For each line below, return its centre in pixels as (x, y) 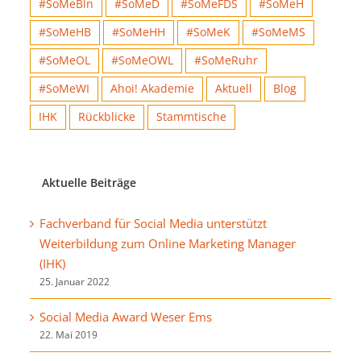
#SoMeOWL (142, 57)
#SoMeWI (64, 85)
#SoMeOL (64, 57)
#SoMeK (208, 29)
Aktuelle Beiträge (89, 179)
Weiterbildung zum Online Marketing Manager (168, 240)
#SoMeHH (139, 29)
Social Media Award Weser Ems (126, 313)
